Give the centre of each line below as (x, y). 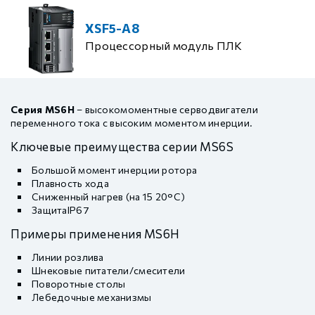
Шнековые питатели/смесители (109, 270)
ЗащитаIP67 (60, 210)
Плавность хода (70, 183)
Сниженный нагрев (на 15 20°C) (109, 197)
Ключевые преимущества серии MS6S (122, 146)
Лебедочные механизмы (92, 297)
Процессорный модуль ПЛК (164, 45)
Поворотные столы (79, 284)
